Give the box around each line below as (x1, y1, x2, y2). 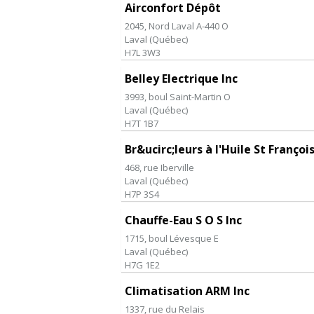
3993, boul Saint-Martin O (125, 90, 231, 103)
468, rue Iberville (125, 161, 194, 174)
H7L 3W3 (125, 46, 161, 59)
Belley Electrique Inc (125, 70, 238, 86)
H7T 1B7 (125, 116, 158, 130)
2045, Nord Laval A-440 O (125, 19, 228, 32)
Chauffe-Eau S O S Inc (125, 212, 242, 228)
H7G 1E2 (125, 258, 160, 271)
